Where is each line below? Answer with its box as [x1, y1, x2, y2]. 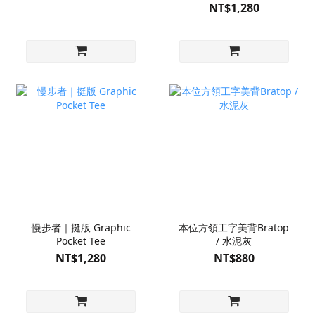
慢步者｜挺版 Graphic [31, 221, 131, 235]
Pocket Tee [56, 234, 106, 248]
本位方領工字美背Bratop [179, 221, 290, 235]
